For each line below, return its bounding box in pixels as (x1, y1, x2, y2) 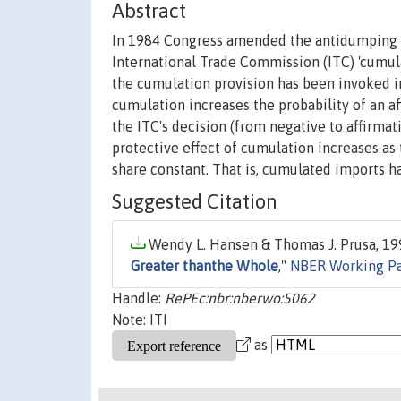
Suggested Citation (112, 190, 277, 214)
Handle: (112, 290, 165, 307)
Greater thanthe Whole (131, 258, 278, 275)
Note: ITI (112, 311, 167, 328)
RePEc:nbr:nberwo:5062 (165, 290, 315, 307)
